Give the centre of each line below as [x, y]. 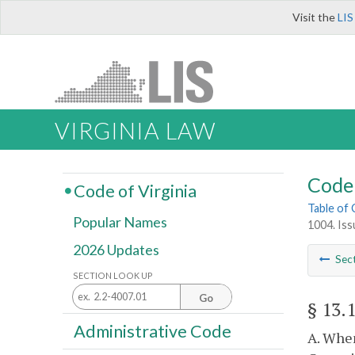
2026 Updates [116, 250]
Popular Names [120, 222]
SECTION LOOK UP [113, 275]
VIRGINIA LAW [135, 131]
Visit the [315, 17]
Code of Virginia [135, 191]
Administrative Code [152, 331]
